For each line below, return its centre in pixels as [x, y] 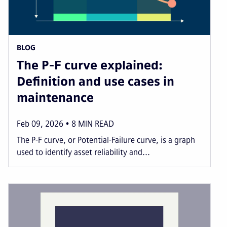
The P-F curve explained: [90, 65]
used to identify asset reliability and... [83, 152]
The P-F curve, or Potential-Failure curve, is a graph [106, 140]
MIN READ [96, 124]
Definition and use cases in [96, 81]
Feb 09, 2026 [40, 124]
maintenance [55, 97]
